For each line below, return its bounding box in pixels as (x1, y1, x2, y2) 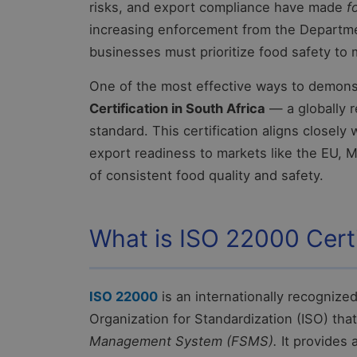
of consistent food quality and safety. (89, 167, 324, 184)
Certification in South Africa (89, 100, 265, 117)
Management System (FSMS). (89, 333, 277, 350)
